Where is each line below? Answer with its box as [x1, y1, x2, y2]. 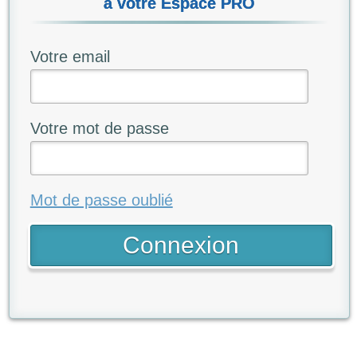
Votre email [29, 47, 110, 65]
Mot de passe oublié [29, 190, 173, 209]
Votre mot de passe [29, 119, 169, 137]
